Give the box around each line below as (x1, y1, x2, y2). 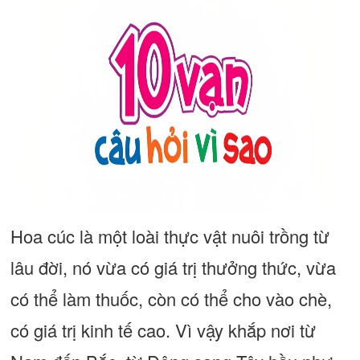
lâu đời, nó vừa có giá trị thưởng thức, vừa (10, 255, 336, 280)
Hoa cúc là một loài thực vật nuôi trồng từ (10, 223, 329, 248)
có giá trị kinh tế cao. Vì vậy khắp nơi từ (10, 317, 316, 342)
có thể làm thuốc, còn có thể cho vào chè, (10, 286, 332, 311)
